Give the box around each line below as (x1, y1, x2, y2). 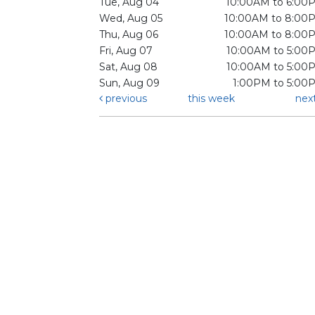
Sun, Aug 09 (99, 77, 160, 90)
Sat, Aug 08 (99, 60, 157, 74)
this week (187, 92, 235, 105)
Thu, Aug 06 (99, 28, 158, 41)
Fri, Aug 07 (99, 44, 153, 58)
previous (103, 92, 147, 105)
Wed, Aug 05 (99, 12, 162, 25)
